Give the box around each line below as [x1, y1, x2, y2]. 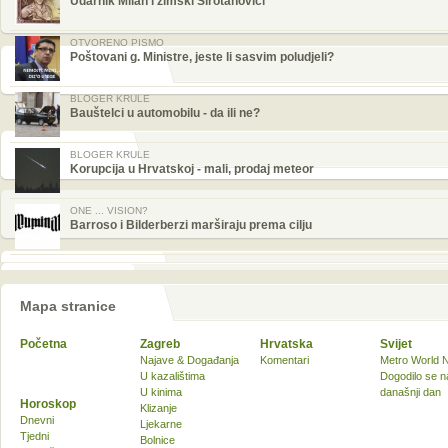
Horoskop [20, 397, 76, 411]
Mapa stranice [20, 298, 116, 314]
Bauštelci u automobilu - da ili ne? [70, 106, 260, 120]
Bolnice [140, 434, 175, 446]
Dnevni [20, 414, 54, 426]
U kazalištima [140, 370, 205, 382]
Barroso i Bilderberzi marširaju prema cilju [70, 218, 312, 232]
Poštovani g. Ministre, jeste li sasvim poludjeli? [70, 50, 334, 64]
